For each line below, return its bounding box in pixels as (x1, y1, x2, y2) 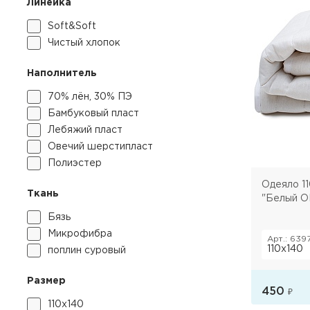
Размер (27, 277, 66, 285)
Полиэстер (48, 159, 102, 167)
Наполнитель (27, 69, 97, 77)
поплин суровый (48, 246, 126, 255)
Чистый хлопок (48, 39, 120, 47)
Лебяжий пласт (48, 126, 122, 134)
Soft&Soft (48, 22, 96, 30)
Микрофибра (48, 230, 112, 238)
